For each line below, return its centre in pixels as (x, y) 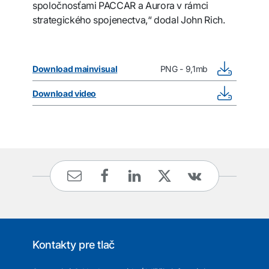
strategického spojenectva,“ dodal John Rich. (129, 20)
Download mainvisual (75, 68)
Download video (65, 93)
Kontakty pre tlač (74, 245)
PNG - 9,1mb (184, 68)
